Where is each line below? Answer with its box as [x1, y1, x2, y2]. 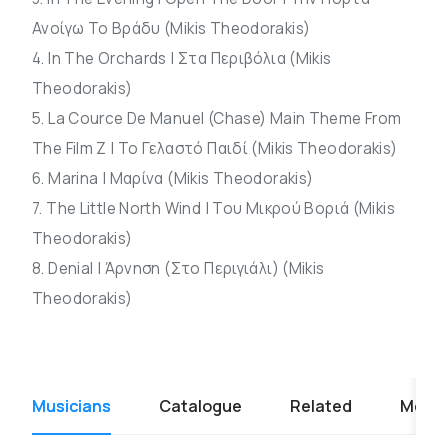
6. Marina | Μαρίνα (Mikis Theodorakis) [32, 168, 314, 189]
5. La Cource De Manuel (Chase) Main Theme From [32, 108, 402, 129]
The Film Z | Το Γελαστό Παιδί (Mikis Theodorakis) [32, 138, 398, 159]
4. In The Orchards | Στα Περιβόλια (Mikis [32, 48, 332, 69]
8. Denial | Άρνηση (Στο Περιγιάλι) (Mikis [32, 258, 325, 279]
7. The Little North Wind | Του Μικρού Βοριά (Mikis [32, 198, 395, 219]
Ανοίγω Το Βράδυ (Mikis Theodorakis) [32, 18, 311, 39]
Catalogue [159, 395, 242, 417]
